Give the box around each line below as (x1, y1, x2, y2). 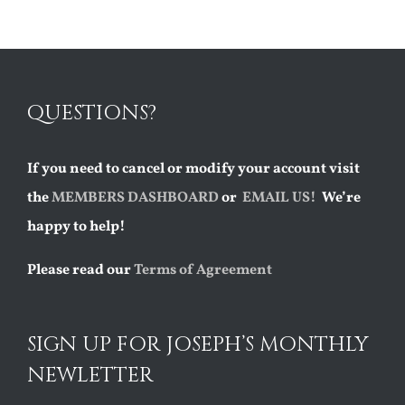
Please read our (27, 259, 134, 280)
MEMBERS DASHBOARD (52, 187, 219, 208)
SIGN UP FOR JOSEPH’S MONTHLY (27, 330, 369, 359)
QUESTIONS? (27, 99, 162, 127)
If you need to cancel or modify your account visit (27, 158, 360, 179)
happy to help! (27, 216, 126, 237)
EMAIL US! (242, 187, 316, 208)
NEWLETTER (27, 361, 154, 390)
